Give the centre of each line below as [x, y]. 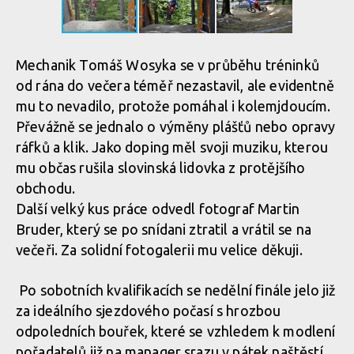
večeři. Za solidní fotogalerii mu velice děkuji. [159, 250]
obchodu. [46, 188]
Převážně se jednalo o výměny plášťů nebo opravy [176, 126]
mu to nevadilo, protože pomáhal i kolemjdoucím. [173, 106]
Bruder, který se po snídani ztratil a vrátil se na [164, 229]
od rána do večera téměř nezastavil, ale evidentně [175, 85]
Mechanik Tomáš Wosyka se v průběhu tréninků [168, 65]
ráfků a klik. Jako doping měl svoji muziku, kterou [172, 147]
